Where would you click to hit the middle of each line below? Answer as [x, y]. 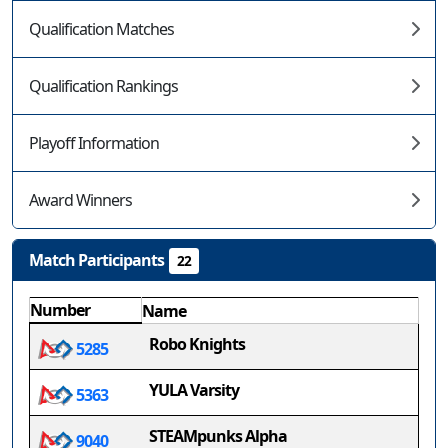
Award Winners [80, 200]
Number [60, 310]
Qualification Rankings [103, 86]
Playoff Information [94, 143]
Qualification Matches [101, 29]
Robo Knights [197, 344]
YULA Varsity [194, 390]
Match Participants [96, 260]
